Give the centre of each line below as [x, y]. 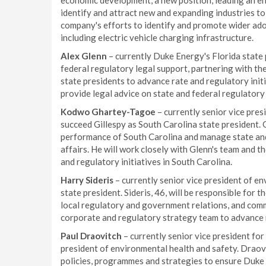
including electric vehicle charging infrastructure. [157, 37]
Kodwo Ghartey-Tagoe [108, 112]
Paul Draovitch [91, 236]
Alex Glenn [84, 56]
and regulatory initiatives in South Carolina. [146, 161]
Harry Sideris [87, 180]
